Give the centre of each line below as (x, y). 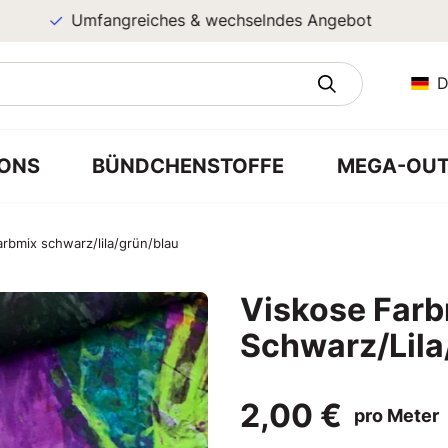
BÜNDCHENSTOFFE (188, 165)
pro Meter (396, 415)
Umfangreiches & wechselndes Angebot (194, 20)
